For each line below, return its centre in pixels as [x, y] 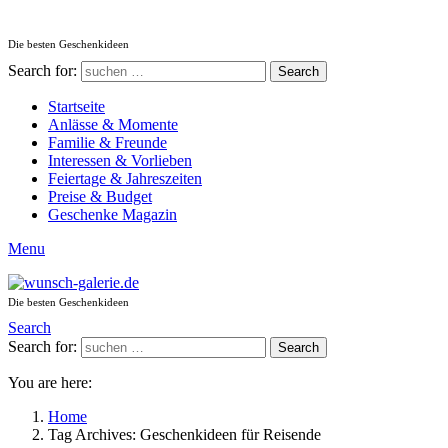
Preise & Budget [100, 196]
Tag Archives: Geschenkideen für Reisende [184, 434]
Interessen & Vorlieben [120, 160]
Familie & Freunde [107, 142]
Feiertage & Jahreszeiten [125, 178]
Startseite [76, 106]
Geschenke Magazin [112, 214]
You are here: [50, 382]
